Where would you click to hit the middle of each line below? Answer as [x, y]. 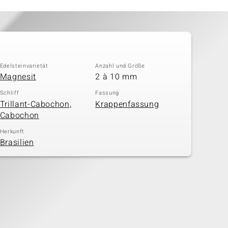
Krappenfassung [127, 104]
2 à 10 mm [116, 77]
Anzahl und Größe [120, 66]
